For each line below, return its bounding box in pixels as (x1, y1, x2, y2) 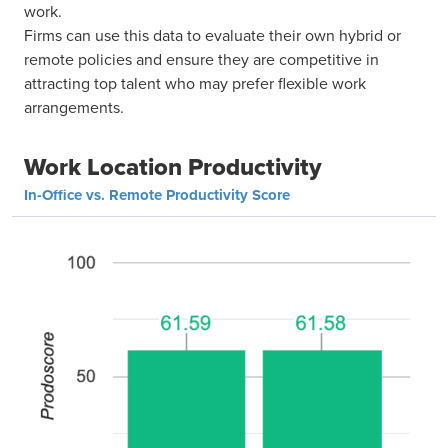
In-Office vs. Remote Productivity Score (24, 184, 290, 207)
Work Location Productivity (24, 149, 322, 186)
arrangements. (24, 96, 124, 119)
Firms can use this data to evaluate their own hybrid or (24, 24, 401, 47)
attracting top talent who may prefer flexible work (24, 72, 366, 95)
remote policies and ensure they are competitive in (24, 48, 379, 71)
